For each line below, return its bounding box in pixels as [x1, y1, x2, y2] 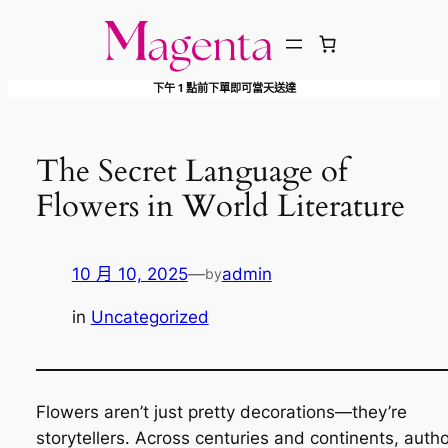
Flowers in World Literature [35, 184, 405, 227]
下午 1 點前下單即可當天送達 [152, 80, 296, 95]
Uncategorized [90, 306, 209, 327]
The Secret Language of [35, 149, 347, 192]
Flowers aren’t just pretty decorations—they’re [35, 401, 407, 422]
